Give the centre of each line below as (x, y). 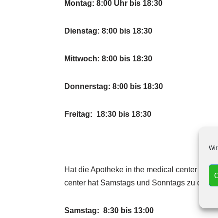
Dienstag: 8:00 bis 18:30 (108, 31)
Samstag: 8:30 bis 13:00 (109, 210)
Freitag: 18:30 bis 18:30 (108, 114)
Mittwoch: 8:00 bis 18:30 (108, 59)
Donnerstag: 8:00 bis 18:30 (114, 86)
